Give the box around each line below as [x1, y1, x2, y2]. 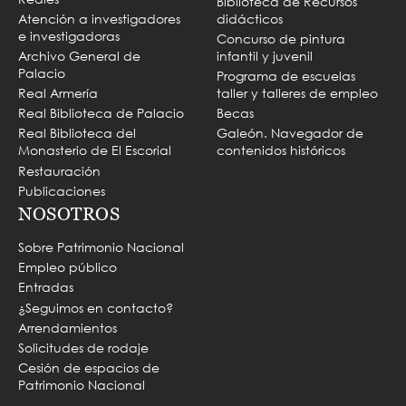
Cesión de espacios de [18, 359, 159, 377]
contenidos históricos [217, 141, 345, 159]
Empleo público [18, 258, 117, 276]
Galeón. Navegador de [217, 124, 363, 142]
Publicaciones [18, 181, 105, 199]
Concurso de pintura [217, 29, 345, 47]
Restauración [18, 161, 101, 179]
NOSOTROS [18, 202, 120, 225]
